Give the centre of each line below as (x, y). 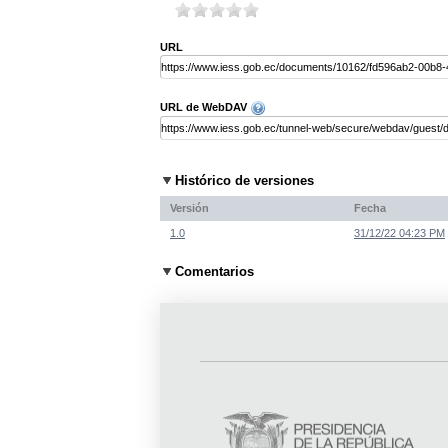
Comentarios (214, 272)
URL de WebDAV (205, 107)
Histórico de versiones (244, 181)
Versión (189, 207)
